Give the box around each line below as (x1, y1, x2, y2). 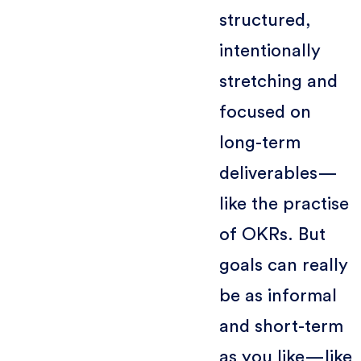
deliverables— (218, 164, 338, 182)
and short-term (218, 317, 343, 335)
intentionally (218, 41, 321, 60)
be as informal (218, 286, 337, 305)
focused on (218, 102, 311, 121)
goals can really (218, 255, 348, 274)
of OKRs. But (218, 225, 326, 243)
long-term (218, 133, 301, 151)
